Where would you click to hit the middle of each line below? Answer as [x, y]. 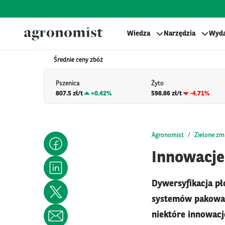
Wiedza [139, 34]
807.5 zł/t [69, 93]
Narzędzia [180, 34]
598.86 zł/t [167, 93]
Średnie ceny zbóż [78, 60]
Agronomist [168, 135]
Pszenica [68, 84]
